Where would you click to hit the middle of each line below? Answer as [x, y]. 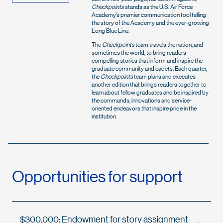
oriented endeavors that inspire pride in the [144, 108]
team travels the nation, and [169, 44]
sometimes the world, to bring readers [139, 52]
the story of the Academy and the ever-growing [150, 22]
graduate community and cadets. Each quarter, [149, 68]
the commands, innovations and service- [142, 100]
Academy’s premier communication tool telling [149, 14]
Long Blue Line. [111, 30]
